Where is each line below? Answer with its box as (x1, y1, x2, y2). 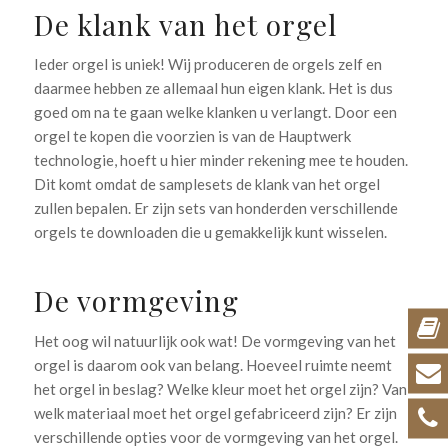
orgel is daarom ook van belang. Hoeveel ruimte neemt (33, 356, 392, 375)
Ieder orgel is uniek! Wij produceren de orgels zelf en (33, 55, 382, 74)
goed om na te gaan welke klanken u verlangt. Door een (33, 103, 397, 122)
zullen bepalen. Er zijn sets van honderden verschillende (33, 199, 398, 218)
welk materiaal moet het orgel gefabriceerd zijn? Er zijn (33, 404, 397, 423)
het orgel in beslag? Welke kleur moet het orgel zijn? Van (33, 380, 407, 399)
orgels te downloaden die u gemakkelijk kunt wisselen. (33, 223, 390, 242)
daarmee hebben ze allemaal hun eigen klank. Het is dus (33, 79, 393, 98)
